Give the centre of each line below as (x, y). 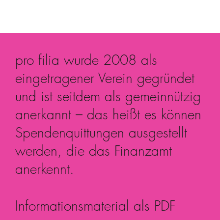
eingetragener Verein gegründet (105, 78)
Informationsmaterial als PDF (96, 206)
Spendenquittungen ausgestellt (101, 133)
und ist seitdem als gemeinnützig (108, 96)
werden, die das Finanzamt (94, 151)
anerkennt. (45, 169)
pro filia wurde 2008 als (86, 60)
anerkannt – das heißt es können (109, 114)
